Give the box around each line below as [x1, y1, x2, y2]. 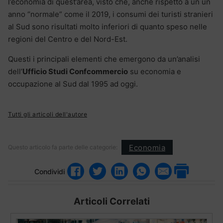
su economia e [128, 67, 181, 77]
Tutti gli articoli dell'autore [8, 111, 87, 118]
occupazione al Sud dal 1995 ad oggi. [8, 79, 138, 89]
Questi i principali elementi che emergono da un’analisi [8, 54, 200, 64]
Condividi [34, 167, 65, 176]
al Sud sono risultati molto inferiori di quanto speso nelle [8, 22, 207, 32]
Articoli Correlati [73, 196, 150, 208]
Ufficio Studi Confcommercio [22, 67, 128, 77]
